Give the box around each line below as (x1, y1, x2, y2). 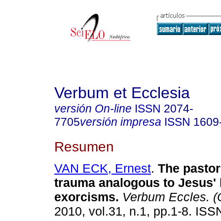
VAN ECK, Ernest (54, 161, 151, 176)
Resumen (54, 138, 114, 154)
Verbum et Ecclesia (54, 84, 190, 102)
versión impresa (80, 115, 161, 128)
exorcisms (54, 190, 115, 204)
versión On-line (54, 102, 132, 115)
